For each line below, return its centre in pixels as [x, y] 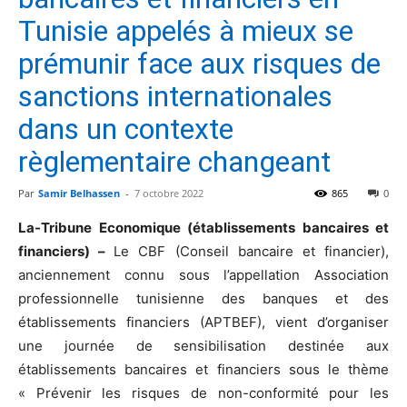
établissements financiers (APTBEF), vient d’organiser [203, 322]
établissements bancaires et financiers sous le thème [203, 369]
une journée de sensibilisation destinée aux [203, 345]
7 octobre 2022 [169, 193]
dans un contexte [126, 129]
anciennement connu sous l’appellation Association [203, 274]
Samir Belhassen [79, 193]
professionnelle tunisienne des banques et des [203, 298]
